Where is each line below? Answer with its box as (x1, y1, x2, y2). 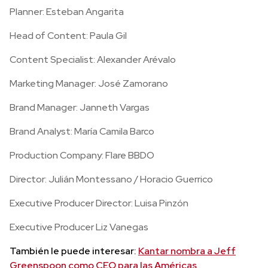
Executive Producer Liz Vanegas (10, 221, 148, 233)
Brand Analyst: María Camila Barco (10, 125, 154, 138)
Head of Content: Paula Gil (10, 29, 127, 42)
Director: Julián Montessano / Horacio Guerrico (10, 173, 213, 185)
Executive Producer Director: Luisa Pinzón (10, 197, 188, 209)
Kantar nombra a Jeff (138, 245, 236, 257)
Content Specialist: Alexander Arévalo (10, 53, 176, 66)
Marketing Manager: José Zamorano (10, 77, 168, 90)
